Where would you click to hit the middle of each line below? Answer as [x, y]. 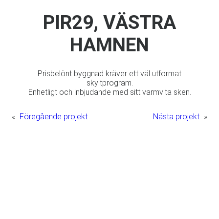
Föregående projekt [54, 117]
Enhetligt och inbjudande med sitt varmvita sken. [109, 92]
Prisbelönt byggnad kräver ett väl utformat [109, 74]
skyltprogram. [109, 83]
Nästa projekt [176, 117]
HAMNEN [109, 45]
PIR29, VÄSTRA [109, 23]
